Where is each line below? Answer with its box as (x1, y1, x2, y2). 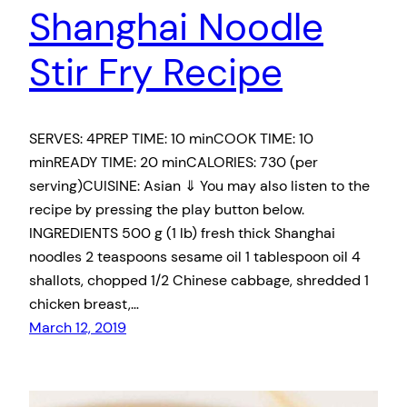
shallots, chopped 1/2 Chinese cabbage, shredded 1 (29, 270, 369, 290)
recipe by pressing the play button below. (29, 199, 304, 219)
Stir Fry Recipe (29, 46, 283, 97)
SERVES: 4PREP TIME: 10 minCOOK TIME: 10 (29, 128, 313, 148)
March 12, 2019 (29, 317, 126, 337)
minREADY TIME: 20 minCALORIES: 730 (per (29, 152, 318, 172)
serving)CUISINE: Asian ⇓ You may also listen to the (29, 175, 370, 195)
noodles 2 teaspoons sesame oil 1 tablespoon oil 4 (29, 246, 361, 266)
